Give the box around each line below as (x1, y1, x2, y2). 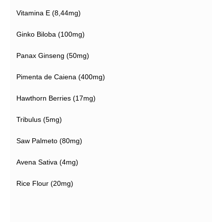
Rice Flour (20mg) (16, 179, 73, 187)
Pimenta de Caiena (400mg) (16, 72, 105, 81)
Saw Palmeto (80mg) (16, 136, 82, 145)
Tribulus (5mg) (16, 115, 62, 123)
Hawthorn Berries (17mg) (16, 94, 96, 102)
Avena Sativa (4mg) (16, 158, 78, 166)
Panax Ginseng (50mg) (16, 51, 89, 59)
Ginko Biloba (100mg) (16, 30, 85, 38)
